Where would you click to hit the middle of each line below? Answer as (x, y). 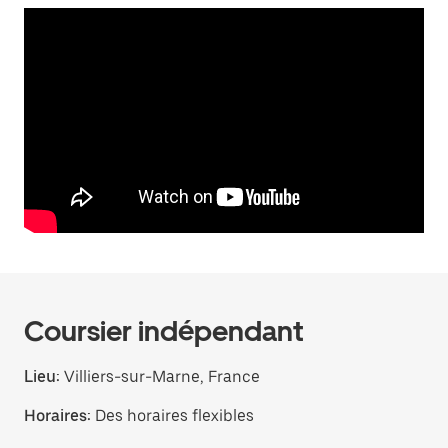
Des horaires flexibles (174, 415)
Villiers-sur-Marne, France (160, 376)
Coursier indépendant (163, 331)
